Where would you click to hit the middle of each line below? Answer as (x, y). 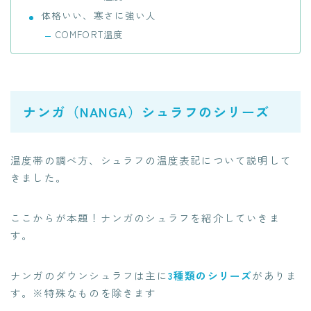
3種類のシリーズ (210, 275)
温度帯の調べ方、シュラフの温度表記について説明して (151, 160)
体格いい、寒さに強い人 (99, 16)
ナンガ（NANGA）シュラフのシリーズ (146, 111)
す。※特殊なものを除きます (84, 292)
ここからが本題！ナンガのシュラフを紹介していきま (145, 217)
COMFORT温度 (89, 35)
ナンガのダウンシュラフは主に (89, 275)
